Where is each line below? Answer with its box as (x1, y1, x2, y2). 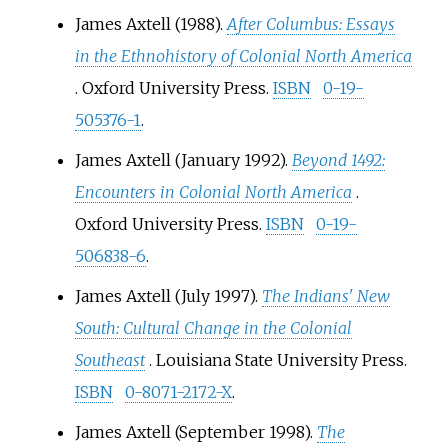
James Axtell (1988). (74, 14, 227, 35)
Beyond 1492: (291, 150, 385, 171)
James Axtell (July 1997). (74, 286, 262, 307)
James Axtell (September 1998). (74, 422, 317, 443)
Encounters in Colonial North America (74, 182, 352, 203)
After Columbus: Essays (226, 14, 395, 35)
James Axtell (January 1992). (74, 150, 292, 171)
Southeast (74, 350, 145, 371)
